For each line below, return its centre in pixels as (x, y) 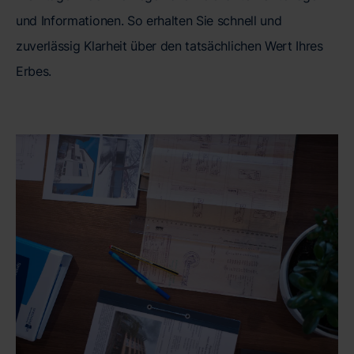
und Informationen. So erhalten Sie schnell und (149, 20)
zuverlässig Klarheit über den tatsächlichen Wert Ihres (169, 45)
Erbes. (34, 71)
